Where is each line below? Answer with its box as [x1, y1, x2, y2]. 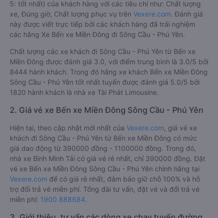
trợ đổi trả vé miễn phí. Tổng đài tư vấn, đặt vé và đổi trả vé [10, 185, 200, 193]
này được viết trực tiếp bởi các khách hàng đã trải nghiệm [10, 20, 195, 28]
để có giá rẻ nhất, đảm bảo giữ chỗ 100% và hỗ [47, 175, 200, 183]
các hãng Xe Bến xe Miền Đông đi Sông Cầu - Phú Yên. [10, 30, 185, 38]
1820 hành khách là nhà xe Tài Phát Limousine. [10, 88, 159, 96]
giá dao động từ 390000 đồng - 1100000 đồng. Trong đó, [10, 144, 196, 152]
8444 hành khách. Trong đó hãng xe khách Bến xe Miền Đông [10, 68, 208, 76]
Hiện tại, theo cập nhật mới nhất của [10, 124, 127, 132]
